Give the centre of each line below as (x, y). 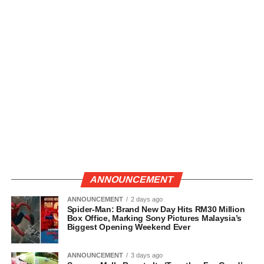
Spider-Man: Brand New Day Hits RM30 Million (156, 209)
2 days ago (146, 199)
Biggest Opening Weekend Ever (128, 227)
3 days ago (146, 255)
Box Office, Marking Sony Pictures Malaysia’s (154, 218)
